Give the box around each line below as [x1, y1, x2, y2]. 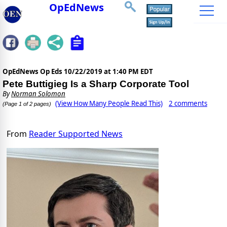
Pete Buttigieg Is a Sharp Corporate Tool [3, 79, 189, 90]
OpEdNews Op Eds [3, 67, 64, 77]
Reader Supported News [29, 128, 123, 140]
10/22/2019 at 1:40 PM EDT [64, 67, 153, 77]
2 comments [169, 99, 207, 108]
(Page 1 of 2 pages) [3, 101, 51, 107]
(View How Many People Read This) [55, 99, 163, 108]
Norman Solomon [11, 89, 65, 99]
